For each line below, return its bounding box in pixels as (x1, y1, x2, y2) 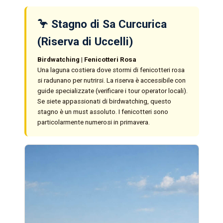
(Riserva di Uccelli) (37, 34, 133, 48)
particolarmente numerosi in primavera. (37, 118, 150, 126)
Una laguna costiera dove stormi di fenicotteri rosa (37, 66, 185, 74)
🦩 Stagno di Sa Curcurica (37, 17, 167, 30)
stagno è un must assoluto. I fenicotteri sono (37, 108, 168, 115)
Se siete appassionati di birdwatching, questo (37, 97, 171, 105)
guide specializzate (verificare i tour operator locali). (37, 87, 188, 95)
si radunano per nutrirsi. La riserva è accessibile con (37, 76, 186, 84)
